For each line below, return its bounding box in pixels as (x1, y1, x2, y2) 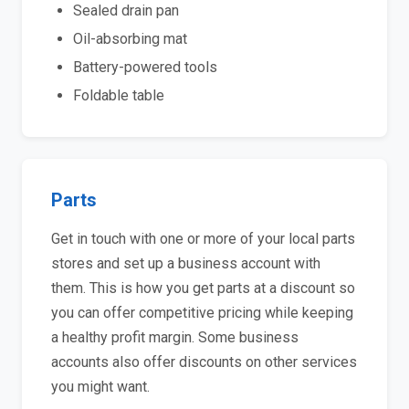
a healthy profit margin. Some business (51, 329, 299, 346)
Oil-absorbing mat (73, 30, 187, 47)
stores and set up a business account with (51, 255, 320, 272)
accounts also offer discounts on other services (51, 353, 357, 371)
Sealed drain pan (73, 2, 179, 19)
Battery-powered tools (73, 58, 217, 76)
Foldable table (73, 87, 164, 104)
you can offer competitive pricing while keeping (51, 304, 353, 321)
